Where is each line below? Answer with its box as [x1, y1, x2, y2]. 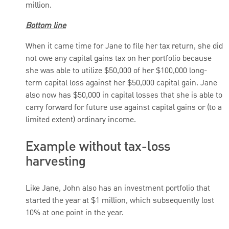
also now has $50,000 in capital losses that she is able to [26, 89, 222, 102]
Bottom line [26, 19, 66, 32]
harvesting [26, 151, 86, 171]
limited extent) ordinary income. [26, 113, 136, 126]
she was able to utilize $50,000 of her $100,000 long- [26, 64, 208, 77]
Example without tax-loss [26, 136, 170, 156]
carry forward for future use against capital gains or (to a [26, 101, 222, 114]
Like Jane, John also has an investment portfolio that [26, 182, 210, 195]
